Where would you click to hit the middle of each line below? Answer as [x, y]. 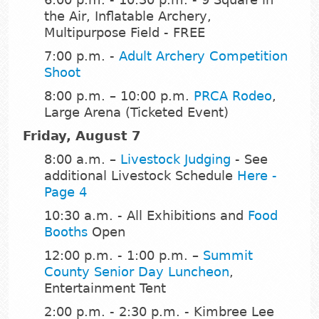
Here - [257, 176]
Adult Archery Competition [203, 56]
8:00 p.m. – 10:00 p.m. [119, 96]
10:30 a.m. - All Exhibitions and [146, 216]
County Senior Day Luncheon [137, 272]
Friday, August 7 [82, 136]
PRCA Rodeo [233, 96]
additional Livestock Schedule [141, 176]
